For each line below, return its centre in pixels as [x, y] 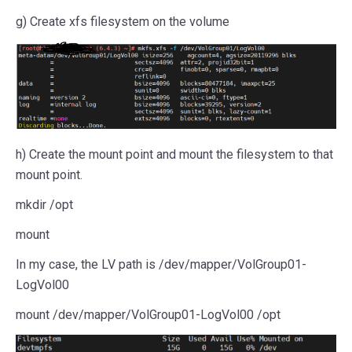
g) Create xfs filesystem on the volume [123, 21]
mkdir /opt [44, 205]
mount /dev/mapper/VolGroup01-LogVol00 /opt [148, 315]
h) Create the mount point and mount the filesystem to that [174, 155]
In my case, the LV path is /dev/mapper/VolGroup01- [161, 265]
